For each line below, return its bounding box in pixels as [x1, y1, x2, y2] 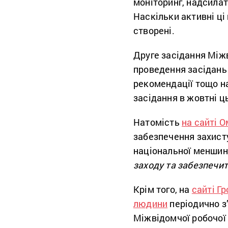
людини [133, 197, 168, 210]
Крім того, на [133, 183, 192, 195]
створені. [133, 24, 175, 37]
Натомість [133, 116, 182, 128]
